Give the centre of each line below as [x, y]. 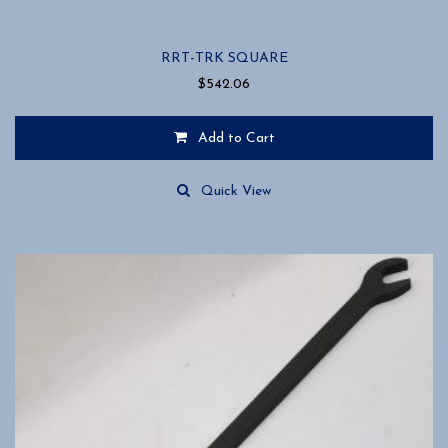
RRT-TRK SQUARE [224, 59]
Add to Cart [236, 139]
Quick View [236, 192]
